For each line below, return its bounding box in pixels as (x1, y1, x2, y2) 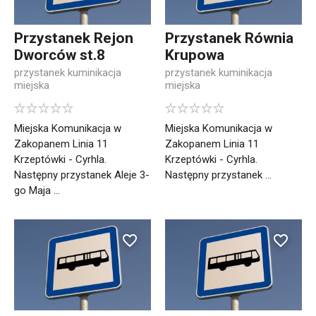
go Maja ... (14, 184, 60, 197)
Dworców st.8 (14, 47, 105, 64)
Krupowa (165, 47, 224, 64)
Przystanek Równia (165, 30, 293, 47)
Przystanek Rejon (14, 30, 133, 47)
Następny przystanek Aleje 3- (14, 169, 150, 182)
